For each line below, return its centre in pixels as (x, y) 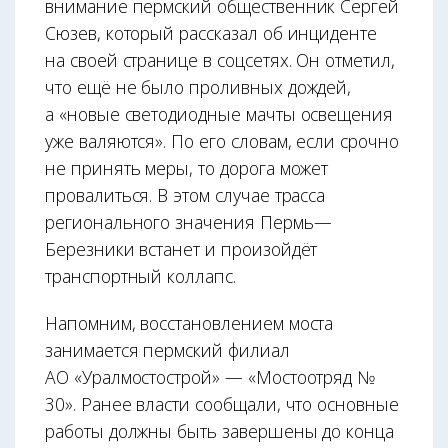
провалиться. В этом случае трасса (185, 194)
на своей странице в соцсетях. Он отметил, (220, 59)
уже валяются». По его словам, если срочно (222, 140)
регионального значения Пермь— (188, 221)
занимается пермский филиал (167, 349)
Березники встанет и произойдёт (181, 248)
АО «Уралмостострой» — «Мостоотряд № (210, 376)
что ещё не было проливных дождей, (198, 86)
